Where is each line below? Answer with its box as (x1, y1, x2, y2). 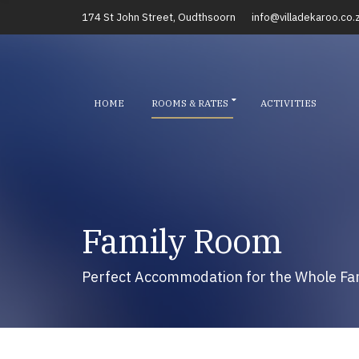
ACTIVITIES (260, 96, 317, 109)
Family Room (82, 219, 282, 263)
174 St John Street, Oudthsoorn (82, 10, 236, 24)
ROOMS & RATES (151, 96, 228, 109)
